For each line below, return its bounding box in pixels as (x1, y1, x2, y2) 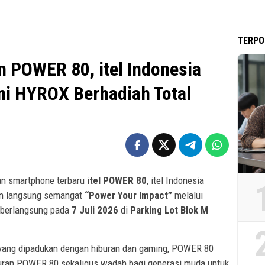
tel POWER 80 (89, 174, 147, 187)
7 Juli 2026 (72, 204, 118, 216)
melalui (172, 189, 203, 202)
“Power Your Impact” (85, 189, 172, 202)
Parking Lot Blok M (130, 204, 208, 216)
